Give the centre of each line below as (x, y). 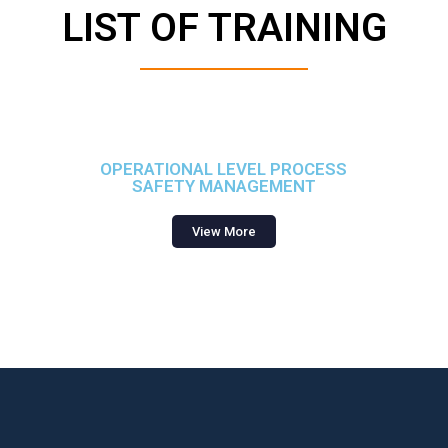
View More (223, 231)
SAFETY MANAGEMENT (223, 186)
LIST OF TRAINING (224, 28)
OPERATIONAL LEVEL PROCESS (224, 169)
